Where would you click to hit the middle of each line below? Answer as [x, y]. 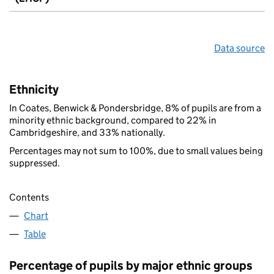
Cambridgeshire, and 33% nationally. [87, 132]
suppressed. [35, 163]
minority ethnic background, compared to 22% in [113, 120]
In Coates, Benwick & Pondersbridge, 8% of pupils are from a [135, 108]
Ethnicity [34, 89]
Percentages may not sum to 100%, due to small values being [136, 150]
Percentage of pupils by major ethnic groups [131, 265]
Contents [29, 197]
